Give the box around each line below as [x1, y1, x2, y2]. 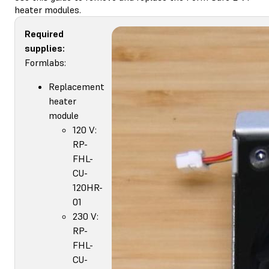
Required [25, 27, 64, 40]
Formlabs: [25, 56, 66, 68]
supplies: [25, 41, 65, 54]
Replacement [49, 80, 104, 92]
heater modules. [14, 3, 81, 16]
